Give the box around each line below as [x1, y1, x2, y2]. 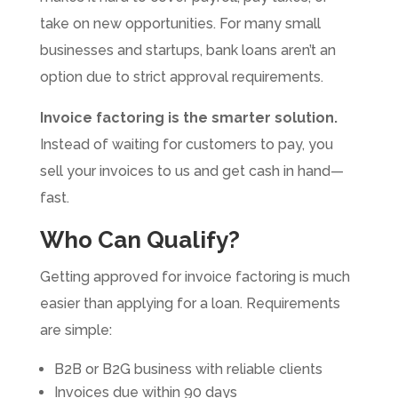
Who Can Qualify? [39, 227, 240, 254]
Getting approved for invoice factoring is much [39, 268, 350, 286]
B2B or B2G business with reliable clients [53, 361, 322, 378]
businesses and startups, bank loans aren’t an [39, 42, 336, 60]
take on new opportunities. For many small [39, 15, 321, 33]
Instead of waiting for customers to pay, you [39, 136, 333, 154]
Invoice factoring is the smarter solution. [39, 109, 338, 127]
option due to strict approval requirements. [39, 68, 323, 86]
